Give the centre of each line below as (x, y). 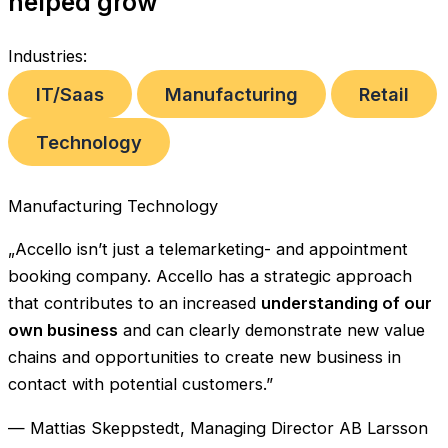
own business (63, 330)
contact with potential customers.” (140, 384)
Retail (384, 93)
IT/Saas (70, 93)
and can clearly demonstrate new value (271, 330)
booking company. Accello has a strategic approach (210, 276)
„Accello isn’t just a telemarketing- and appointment (208, 249)
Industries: (47, 55)
